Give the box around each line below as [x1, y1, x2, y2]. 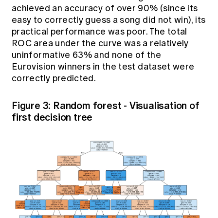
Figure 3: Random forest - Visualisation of [12, 98, 200, 113]
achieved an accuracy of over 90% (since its [12, 3, 198, 14]
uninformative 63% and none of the [12, 50, 161, 61]
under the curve [55, 38, 125, 49]
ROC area [12, 38, 55, 49]
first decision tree [12, 110, 93, 125]
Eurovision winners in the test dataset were [12, 61, 195, 73]
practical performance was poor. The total [12, 26, 187, 37]
